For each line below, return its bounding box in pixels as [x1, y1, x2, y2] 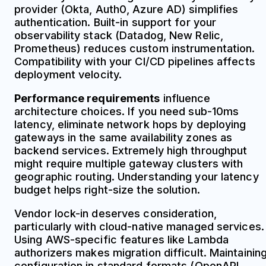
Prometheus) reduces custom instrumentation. [14, 42, 255, 55]
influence [160, 91, 211, 104]
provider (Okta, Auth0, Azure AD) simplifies [14, 2, 239, 15]
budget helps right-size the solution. [14, 183, 200, 196]
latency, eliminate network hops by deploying [14, 118, 246, 131]
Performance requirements [14, 91, 160, 104]
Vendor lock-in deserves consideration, [14, 207, 217, 220]
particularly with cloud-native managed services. [14, 220, 264, 233]
